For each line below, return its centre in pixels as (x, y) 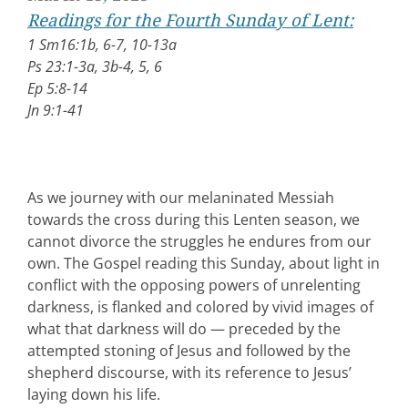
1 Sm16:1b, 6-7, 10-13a (102, 44)
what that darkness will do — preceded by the (184, 328)
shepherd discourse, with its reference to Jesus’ (189, 372)
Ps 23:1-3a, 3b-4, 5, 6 (95, 66)
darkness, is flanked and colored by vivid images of (200, 306)
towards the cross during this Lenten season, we (194, 219)
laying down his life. (94, 394)
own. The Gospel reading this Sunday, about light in (204, 263)
